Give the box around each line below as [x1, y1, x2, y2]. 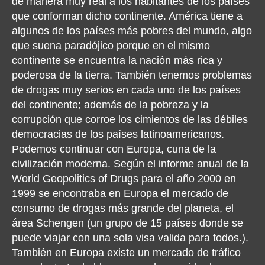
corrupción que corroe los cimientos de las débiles [12, 114, 248, 125]
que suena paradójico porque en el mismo [12, 40, 210, 51]
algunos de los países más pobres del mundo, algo [12, 25, 252, 37]
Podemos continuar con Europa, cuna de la [12, 143, 216, 155]
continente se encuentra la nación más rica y [12, 54, 222, 66]
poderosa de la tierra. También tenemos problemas [12, 69, 252, 81]
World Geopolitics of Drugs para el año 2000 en [12, 173, 236, 185]
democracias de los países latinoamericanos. [12, 128, 224, 140]
